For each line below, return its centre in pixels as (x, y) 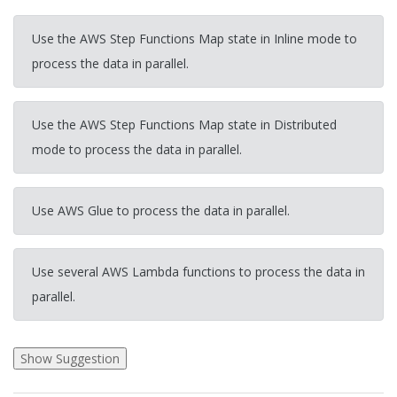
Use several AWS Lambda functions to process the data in (198, 271)
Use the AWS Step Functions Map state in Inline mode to (195, 38)
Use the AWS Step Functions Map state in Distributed (184, 124)
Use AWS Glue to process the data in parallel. (161, 210)
